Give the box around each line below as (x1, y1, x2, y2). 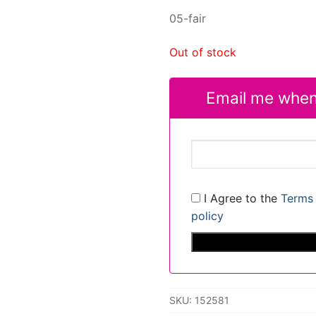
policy (190, 209, 224, 224)
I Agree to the (200, 191, 281, 206)
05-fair (169, 11, 206, 26)
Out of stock (169, 45, 236, 60)
